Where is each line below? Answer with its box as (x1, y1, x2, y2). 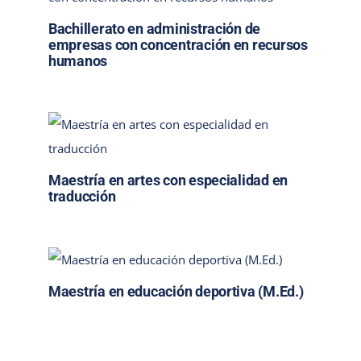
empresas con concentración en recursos (48, 36, 308, 54)
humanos (48, 52, 108, 70)
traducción (48, 188, 116, 205)
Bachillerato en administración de (48, 20, 261, 38)
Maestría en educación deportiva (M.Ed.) (48, 283, 304, 301)
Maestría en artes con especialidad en (48, 172, 288, 189)
